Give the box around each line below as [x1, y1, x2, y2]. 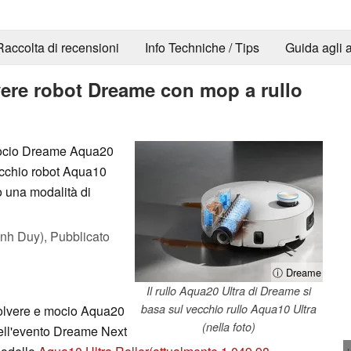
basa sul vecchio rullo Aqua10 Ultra [141, 300, 317, 317]
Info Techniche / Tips [144, 38, 259, 57]
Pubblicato [50, 226, 110, 245]
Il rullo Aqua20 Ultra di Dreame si [147, 282, 311, 299]
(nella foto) [202, 318, 255, 335]
